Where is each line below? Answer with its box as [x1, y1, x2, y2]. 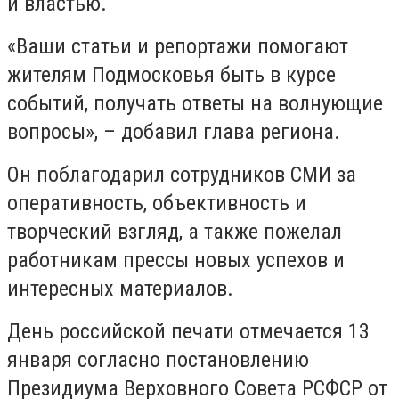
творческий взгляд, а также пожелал [7, 219, 342, 244]
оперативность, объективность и [7, 191, 306, 216]
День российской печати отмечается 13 [7, 319, 370, 344]
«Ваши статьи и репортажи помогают [7, 34, 348, 59]
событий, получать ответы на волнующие [7, 91, 383, 116]
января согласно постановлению [7, 347, 309, 372]
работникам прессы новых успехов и [7, 248, 345, 273]
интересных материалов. [7, 276, 239, 301]
